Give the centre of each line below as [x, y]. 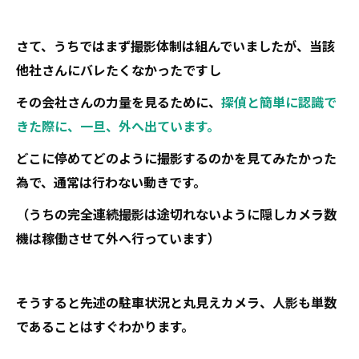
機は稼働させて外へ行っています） [118, 238]
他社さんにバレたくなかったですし [119, 70]
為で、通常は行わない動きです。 [111, 182]
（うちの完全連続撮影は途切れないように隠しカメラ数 [176, 214]
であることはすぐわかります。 [105, 326]
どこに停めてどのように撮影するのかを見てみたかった [176, 158]
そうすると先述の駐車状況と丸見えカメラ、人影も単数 [176, 302]
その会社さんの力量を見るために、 [119, 102]
